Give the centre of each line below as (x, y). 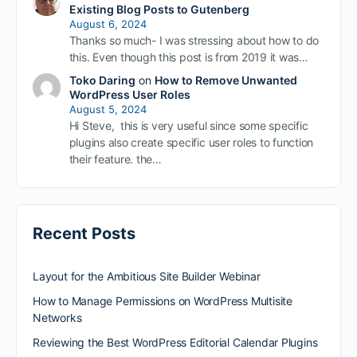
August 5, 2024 (108, 110)
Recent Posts (84, 234)
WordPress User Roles (129, 95)
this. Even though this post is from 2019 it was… (188, 57)
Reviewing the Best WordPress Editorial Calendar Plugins (175, 343)
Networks (57, 318)
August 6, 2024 (108, 24)
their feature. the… (115, 159)
